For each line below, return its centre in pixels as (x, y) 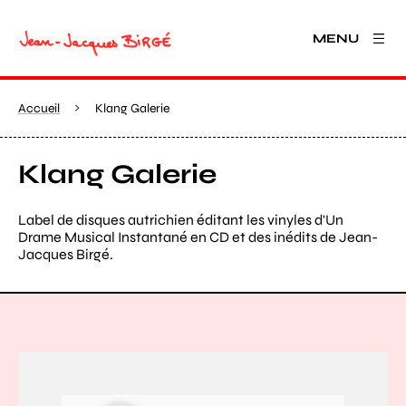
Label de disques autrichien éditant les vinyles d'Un (181, 220)
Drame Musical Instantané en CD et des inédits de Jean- (198, 237)
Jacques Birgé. (66, 254)
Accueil (39, 108)
